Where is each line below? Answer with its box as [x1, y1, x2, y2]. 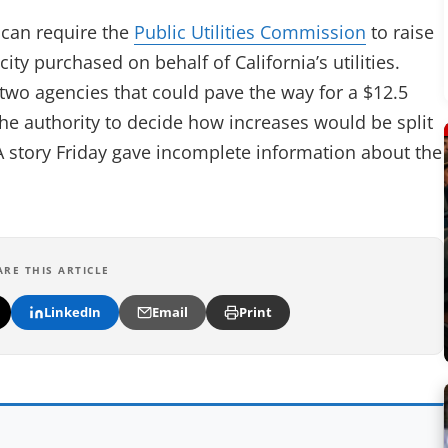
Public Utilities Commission [134, 20, 366, 44]
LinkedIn [43, 303, 101, 321]
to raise [366, 20, 434, 44]
